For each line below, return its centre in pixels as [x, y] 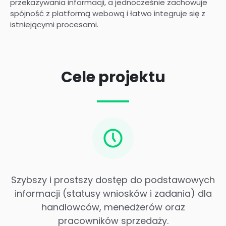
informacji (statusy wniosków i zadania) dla [113, 193]
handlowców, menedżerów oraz [113, 207]
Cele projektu [113, 77]
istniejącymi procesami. [54, 25]
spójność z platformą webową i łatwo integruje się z [108, 14]
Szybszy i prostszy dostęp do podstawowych [113, 180]
